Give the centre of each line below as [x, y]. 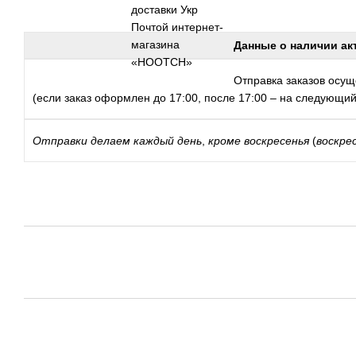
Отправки [60, 141]
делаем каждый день [146, 141]
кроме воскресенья [259, 141]
